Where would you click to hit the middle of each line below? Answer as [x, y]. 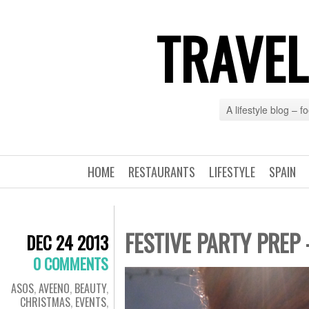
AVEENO [54, 288]
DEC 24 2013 [67, 242]
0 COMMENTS [71, 263]
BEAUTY [90, 288]
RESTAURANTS [162, 172]
